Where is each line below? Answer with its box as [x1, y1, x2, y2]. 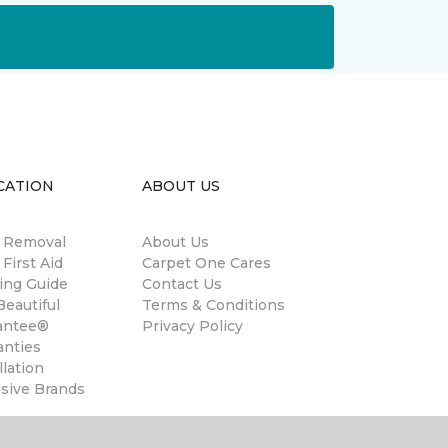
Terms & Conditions [142, 296, 285, 314]
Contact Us [142, 275, 222, 293]
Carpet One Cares [142, 254, 271, 272]
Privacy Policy [142, 317, 243, 335]
